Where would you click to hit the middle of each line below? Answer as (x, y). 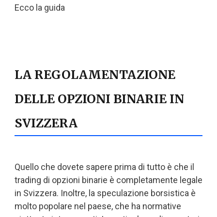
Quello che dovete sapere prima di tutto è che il (104, 167)
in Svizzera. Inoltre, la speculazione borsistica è (105, 193)
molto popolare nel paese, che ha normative (98, 206)
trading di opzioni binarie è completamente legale (108, 180)
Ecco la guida (40, 8)
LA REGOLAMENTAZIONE (95, 75)
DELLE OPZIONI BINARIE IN (99, 99)
